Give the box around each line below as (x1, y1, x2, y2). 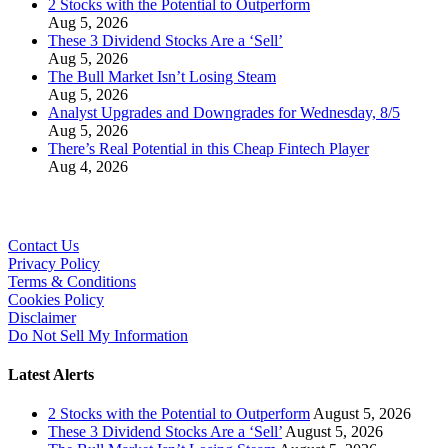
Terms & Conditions (8, 272, 136, 290)
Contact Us (8, 236, 79, 254)
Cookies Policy (8, 290, 104, 308)
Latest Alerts (8, 366, 94, 384)
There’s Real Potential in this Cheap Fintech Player (48, 140, 369, 158)
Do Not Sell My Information (8, 326, 188, 344)
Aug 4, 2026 (48, 158, 128, 176)
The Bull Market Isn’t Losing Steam (48, 68, 276, 86)
